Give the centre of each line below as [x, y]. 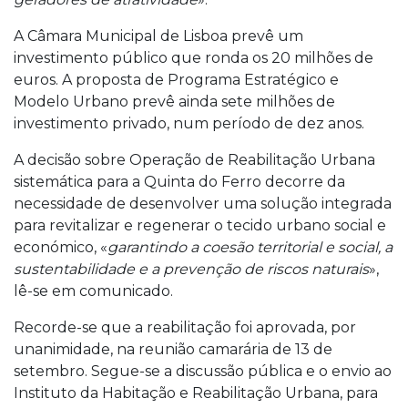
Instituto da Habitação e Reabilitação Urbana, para [196, 393]
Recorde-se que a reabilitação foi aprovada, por [185, 327]
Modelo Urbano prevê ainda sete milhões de [174, 101]
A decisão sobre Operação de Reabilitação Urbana [194, 159]
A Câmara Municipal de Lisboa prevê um [158, 36]
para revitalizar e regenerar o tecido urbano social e [200, 225]
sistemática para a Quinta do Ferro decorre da [179, 181]
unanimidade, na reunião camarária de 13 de [173, 349]
